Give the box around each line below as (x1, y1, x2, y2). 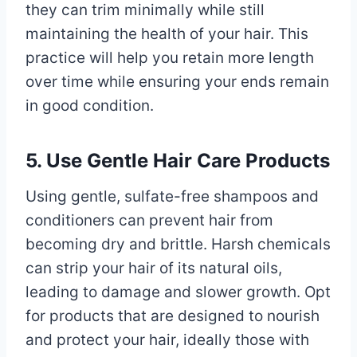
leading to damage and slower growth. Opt (25, 282, 331, 301)
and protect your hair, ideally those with (25, 330, 309, 349)
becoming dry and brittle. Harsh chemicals (25, 234, 331, 253)
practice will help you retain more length (25, 48, 314, 67)
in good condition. (25, 96, 154, 115)
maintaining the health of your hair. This (25, 24, 308, 43)
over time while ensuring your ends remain (25, 72, 329, 91)
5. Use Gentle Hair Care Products (25, 148, 330, 172)
